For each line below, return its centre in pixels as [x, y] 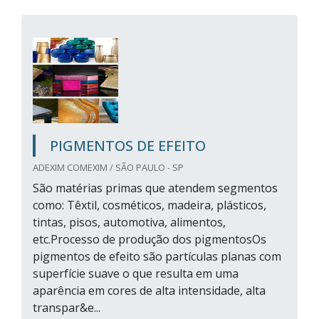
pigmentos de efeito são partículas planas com [157, 256]
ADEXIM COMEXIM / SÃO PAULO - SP [108, 167]
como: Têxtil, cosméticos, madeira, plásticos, [150, 205]
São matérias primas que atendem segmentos [155, 188]
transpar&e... [67, 308]
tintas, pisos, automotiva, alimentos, [129, 222]
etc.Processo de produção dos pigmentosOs [150, 239]
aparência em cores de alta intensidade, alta [149, 291]
